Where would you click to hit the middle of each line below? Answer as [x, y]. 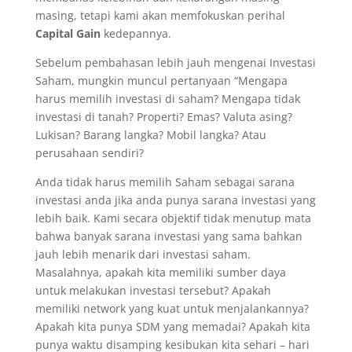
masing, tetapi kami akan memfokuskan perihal [160, 15]
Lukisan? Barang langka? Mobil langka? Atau [150, 135]
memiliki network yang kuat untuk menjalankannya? [172, 308]
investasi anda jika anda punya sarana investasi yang [175, 200]
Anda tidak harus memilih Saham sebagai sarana [165, 182]
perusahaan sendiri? [89, 153]
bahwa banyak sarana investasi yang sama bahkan [169, 236]
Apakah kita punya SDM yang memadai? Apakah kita [172, 326]
